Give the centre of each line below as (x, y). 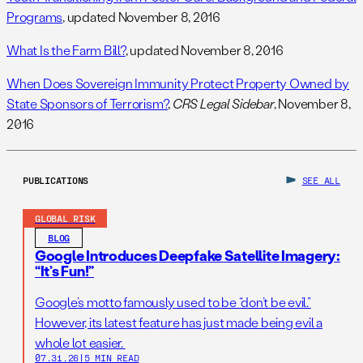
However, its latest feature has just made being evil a (179, 322)
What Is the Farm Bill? (66, 50)
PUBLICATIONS (56, 180)
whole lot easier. (80, 343)
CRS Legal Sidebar (223, 104)
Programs (35, 17)
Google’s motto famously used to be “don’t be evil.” (173, 302)
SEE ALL (321, 180)
